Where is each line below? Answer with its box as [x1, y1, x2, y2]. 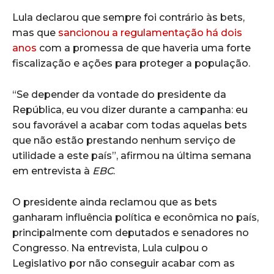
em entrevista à [12, 165, 92, 177]
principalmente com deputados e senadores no [12, 226, 249, 239]
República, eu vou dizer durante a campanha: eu [12, 103, 248, 116]
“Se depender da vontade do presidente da [12, 88, 226, 100]
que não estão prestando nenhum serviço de [12, 134, 235, 146]
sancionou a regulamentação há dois [58, 26, 242, 39]
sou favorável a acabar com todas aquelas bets [12, 119, 247, 131]
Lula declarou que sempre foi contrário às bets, [12, 11, 245, 23]
